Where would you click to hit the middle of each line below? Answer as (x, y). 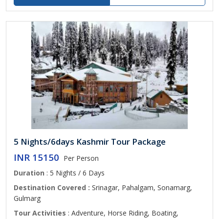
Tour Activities (40, 213)
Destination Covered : (53, 187)
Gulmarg (27, 198)
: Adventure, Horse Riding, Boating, (122, 213)
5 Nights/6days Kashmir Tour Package (90, 142)
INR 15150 (36, 157)
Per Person (81, 158)
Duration (29, 173)
